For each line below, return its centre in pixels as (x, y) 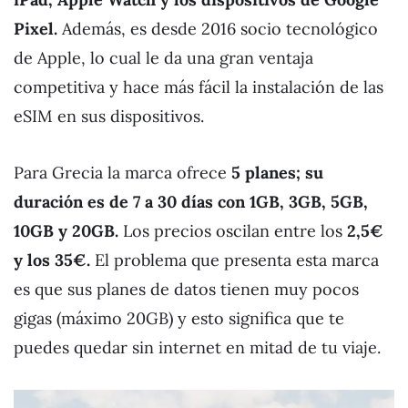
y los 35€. (54, 260)
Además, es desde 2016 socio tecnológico (218, 28)
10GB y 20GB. (68, 230)
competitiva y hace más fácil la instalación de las (199, 87)
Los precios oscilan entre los (235, 230)
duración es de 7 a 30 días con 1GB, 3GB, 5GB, (191, 201)
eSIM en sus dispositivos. (109, 116)
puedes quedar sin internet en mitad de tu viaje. (197, 347)
